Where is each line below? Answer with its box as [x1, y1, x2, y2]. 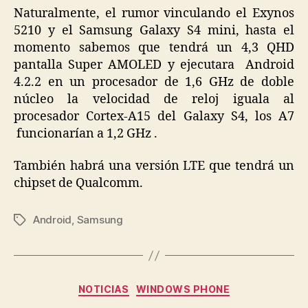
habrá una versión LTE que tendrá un [66, 158, 294, 175]
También [14, 158, 66, 175]
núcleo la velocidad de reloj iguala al [14, 91, 294, 107]
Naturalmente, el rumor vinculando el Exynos [14, 5, 294, 21]
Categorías [153, 279, 214, 294]
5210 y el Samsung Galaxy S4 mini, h [14, 22, 254, 38]
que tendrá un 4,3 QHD [129, 39, 294, 56]
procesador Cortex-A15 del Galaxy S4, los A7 [14, 108, 294, 124]
